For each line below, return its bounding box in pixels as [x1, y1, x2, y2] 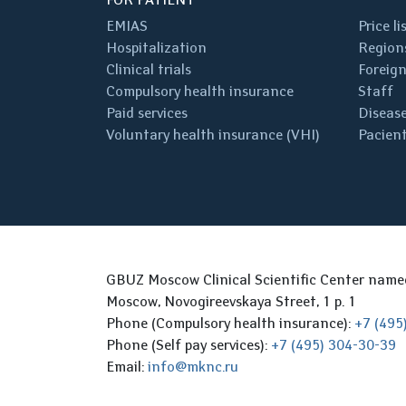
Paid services [106, 104, 188, 121]
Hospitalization [106, 39, 207, 56]
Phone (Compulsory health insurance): [106, 314, 354, 332]
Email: [106, 358, 148, 375]
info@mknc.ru [148, 358, 238, 375]
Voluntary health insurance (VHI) [106, 126, 320, 143]
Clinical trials [106, 61, 191, 78]
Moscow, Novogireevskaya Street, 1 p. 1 [106, 293, 356, 310]
